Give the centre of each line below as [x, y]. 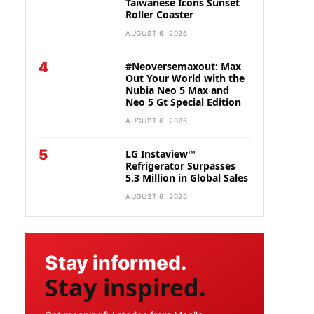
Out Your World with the [185, 78]
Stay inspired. [125, 287]
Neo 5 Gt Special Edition [183, 102]
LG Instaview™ [161, 154]
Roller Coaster [159, 14]
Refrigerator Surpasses [180, 166]
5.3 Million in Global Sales [187, 178]
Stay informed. [116, 263]
